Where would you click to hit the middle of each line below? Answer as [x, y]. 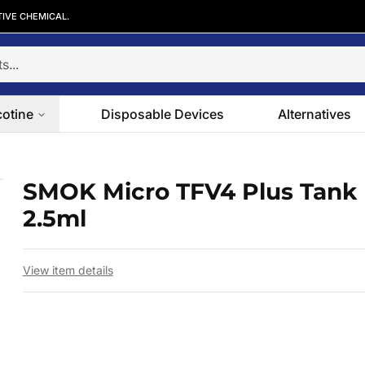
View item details [68, 270]
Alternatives [315, 114]
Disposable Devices [162, 114]
